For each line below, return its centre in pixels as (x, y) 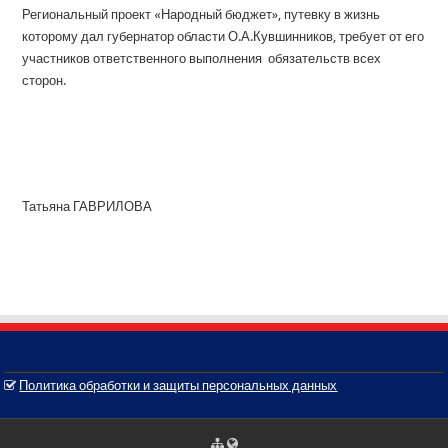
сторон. (44, 81)
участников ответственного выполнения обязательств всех (202, 59)
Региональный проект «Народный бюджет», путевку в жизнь (201, 15)
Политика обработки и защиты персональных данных (178, 386)
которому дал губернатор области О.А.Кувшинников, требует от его (223, 37)
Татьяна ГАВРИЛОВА (87, 207)
